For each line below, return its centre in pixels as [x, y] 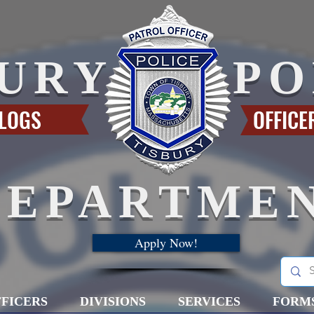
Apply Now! [166, 243]
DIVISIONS [113, 301]
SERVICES [209, 301]
